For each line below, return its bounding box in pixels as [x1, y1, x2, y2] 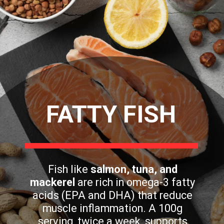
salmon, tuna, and [90, 163, 177, 176]
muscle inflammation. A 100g [42, 202, 183, 215]
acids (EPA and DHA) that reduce [32, 189, 193, 202]
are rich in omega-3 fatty [75, 176, 195, 189]
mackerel [30, 176, 75, 189]
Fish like [47, 163, 90, 176]
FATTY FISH [46, 100, 176, 129]
